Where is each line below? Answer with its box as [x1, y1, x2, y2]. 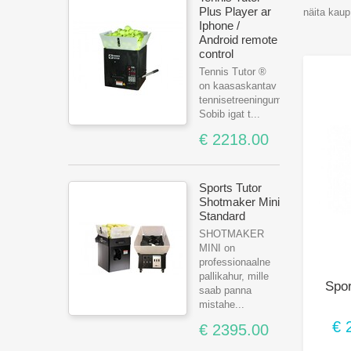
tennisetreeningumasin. [199, 94, 304, 106]
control [199, 47, 233, 60]
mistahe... [199, 299, 244, 310]
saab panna [199, 284, 251, 296]
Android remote [199, 33, 277, 46]
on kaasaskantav [199, 80, 277, 92]
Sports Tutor [199, 181, 262, 194]
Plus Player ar [199, 5, 271, 18]
